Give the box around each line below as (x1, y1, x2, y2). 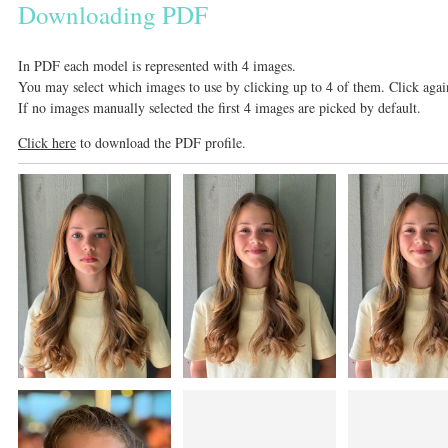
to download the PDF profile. (76, 133, 246, 152)
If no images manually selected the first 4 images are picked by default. (18, 98, 421, 117)
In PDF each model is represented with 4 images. (18, 56, 296, 75)
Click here (18, 133, 76, 152)
